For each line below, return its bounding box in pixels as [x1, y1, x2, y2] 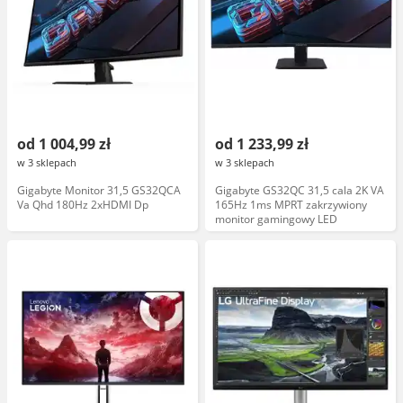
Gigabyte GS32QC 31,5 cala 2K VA [215, 183, 384, 198]
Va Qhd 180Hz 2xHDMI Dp [17, 197, 148, 212]
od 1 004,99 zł [17, 134, 111, 154]
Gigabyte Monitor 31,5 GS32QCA [17, 183, 181, 198]
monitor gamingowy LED [215, 211, 337, 227]
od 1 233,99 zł [215, 134, 309, 154]
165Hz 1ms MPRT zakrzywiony [215, 197, 367, 212]
